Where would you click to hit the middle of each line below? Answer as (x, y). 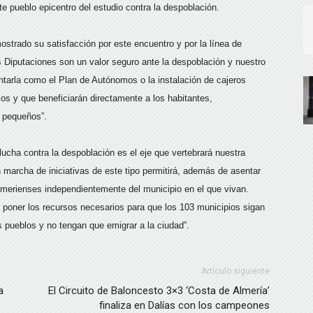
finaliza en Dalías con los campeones (184, 305)
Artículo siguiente (235, 271)
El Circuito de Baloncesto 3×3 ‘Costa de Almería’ (159, 291)
